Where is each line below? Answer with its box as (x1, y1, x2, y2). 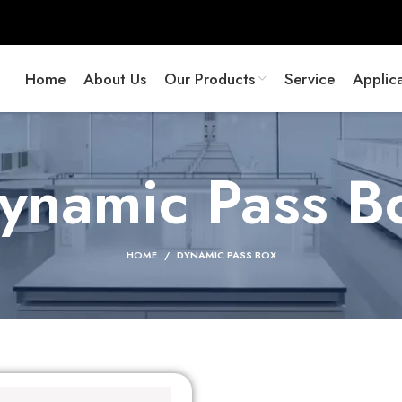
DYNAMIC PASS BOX (176, 248, 276, 262)
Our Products (164, 67, 255, 90)
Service (284, 67, 335, 90)
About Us (83, 67, 146, 90)
